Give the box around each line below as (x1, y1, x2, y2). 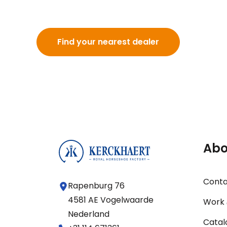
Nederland (68, 208, 110, 220)
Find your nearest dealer (57, 36, 159, 48)
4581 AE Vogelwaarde (68, 194, 154, 206)
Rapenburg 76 (68, 180, 125, 192)
